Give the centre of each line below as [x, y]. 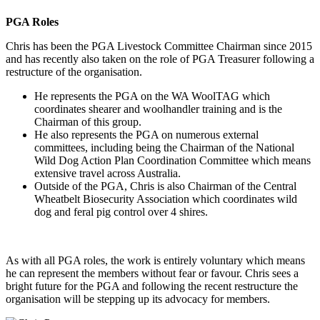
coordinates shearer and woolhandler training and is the [158, 109]
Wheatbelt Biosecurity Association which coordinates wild [166, 199]
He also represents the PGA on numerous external [146, 134]
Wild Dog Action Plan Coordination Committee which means [172, 160]
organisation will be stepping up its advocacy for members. [138, 299]
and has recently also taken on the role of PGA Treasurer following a [160, 59]
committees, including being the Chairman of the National [164, 147]
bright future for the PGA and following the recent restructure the [152, 286]
